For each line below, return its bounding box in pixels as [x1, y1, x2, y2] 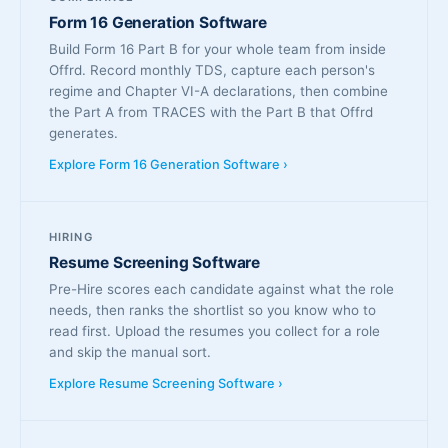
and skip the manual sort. [49, 344, 211, 360]
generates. [49, 125, 118, 141]
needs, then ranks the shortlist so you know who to [49, 302, 376, 318]
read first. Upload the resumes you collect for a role [49, 323, 380, 339]
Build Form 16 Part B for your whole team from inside [49, 41, 386, 57]
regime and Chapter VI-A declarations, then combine [49, 83, 388, 99]
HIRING [49, 230, 93, 244]
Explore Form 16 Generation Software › [49, 157, 288, 172]
